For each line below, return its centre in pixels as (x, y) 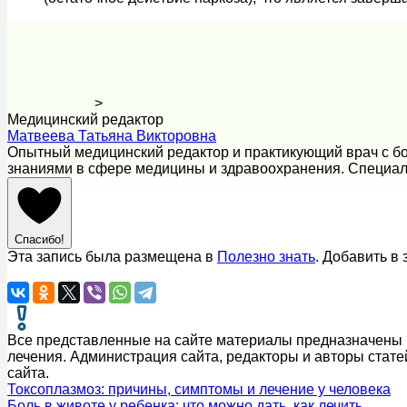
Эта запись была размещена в (112, 257)
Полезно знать (266, 257)
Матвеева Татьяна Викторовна (112, 136)
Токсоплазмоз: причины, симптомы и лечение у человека (199, 389)
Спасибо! (40, 239)
